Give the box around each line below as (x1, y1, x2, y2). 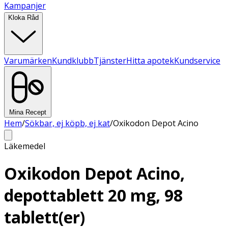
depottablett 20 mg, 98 (4, 184, 183, 207)
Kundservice (174, 55, 220, 66)
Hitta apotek (126, 55, 174, 66)
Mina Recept (9, 108, 46, 116)
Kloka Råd (8, 14, 39, 21)
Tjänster (94, 55, 126, 66)
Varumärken (4, 55, 52, 66)
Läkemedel (4, 140, 45, 152)
